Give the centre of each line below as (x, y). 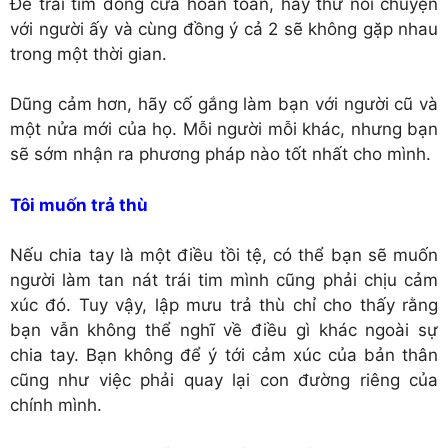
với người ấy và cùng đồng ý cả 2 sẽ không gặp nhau (224, 28)
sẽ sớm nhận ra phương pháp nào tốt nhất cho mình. (220, 154)
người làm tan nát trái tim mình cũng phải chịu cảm (224, 280)
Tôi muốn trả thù (79, 204)
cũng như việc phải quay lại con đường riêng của (224, 380)
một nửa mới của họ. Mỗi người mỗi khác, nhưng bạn (224, 129)
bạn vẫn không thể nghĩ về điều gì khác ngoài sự (224, 330)
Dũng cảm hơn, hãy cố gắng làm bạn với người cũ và (224, 104)
